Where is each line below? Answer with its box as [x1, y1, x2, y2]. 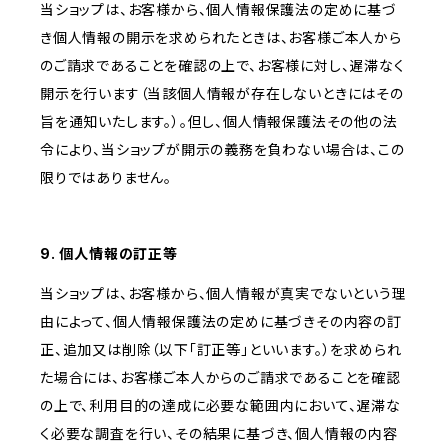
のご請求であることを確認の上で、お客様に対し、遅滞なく [40, 57, 405, 75]
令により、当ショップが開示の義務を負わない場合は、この [40, 141, 405, 159]
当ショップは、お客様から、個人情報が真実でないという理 [40, 285, 407, 303]
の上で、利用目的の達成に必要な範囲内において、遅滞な [40, 397, 401, 415]
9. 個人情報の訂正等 [40, 245, 178, 263]
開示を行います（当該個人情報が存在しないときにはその [40, 85, 404, 103]
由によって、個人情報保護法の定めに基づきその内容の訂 [40, 313, 402, 331]
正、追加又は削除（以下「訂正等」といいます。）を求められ [40, 341, 402, 359]
